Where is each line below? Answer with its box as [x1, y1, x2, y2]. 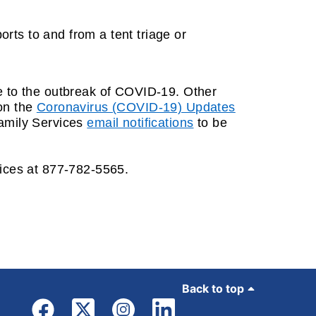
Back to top [182, 281, 244, 296]
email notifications [87, 116, 194, 130]
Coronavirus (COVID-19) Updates [36, 100, 236, 115]
